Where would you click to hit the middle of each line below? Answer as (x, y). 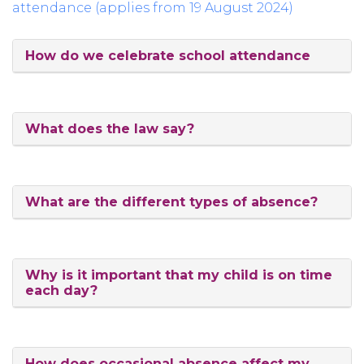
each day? (61, 290)
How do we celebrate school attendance (168, 56)
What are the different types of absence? (171, 202)
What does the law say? (110, 129)
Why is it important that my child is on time (179, 275)
